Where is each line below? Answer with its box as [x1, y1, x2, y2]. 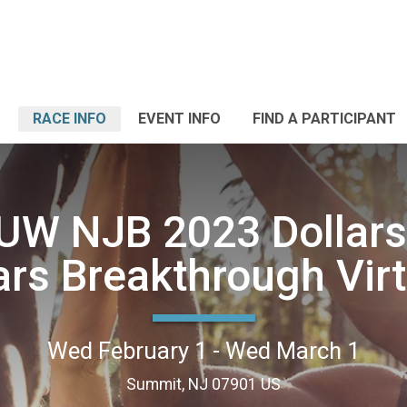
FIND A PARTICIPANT [253, 110, 396, 127]
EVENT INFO [138, 110, 221, 127]
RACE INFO [33, 110, 106, 127]
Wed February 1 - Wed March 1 [47, 336, 360, 364]
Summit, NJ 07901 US [126, 374, 281, 393]
